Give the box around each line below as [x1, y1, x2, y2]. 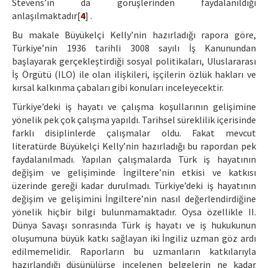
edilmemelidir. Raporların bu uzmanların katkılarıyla [12, 245, 256, 258]
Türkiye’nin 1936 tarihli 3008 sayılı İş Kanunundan [12, 42, 256, 54]
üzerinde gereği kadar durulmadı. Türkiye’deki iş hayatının [12, 179, 256, 192]
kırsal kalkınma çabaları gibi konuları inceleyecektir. [12, 81, 224, 94]
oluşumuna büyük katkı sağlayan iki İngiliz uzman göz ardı [12, 232, 256, 245]
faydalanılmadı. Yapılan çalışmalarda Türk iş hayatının [12, 153, 256, 166]
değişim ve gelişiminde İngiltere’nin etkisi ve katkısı [12, 166, 256, 179]
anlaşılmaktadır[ [12, 10, 80, 22]
